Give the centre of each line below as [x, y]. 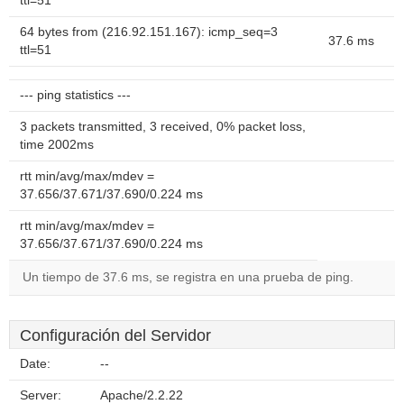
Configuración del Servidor [115, 335]
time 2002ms [57, 145]
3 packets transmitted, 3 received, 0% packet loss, [163, 127]
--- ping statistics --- [75, 95]
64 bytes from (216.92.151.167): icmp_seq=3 [149, 32]
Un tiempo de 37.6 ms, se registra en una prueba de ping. [188, 277]
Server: [41, 395]
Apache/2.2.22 [142, 395]
